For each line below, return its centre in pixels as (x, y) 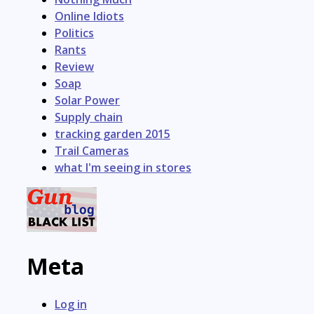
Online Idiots (89, 16)
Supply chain (89, 117)
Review (74, 67)
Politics (74, 33)
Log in (71, 305)
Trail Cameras (92, 151)
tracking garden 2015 (112, 134)
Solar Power (87, 101)
